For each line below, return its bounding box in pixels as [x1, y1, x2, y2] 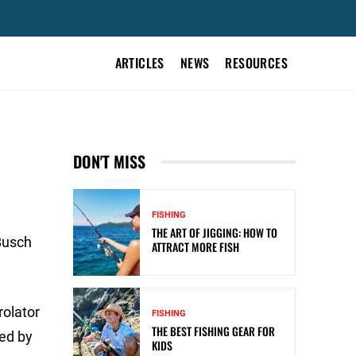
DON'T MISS [73, 149, 145, 173]
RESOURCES [225, 53, 288, 72]
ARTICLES [114, 53, 164, 72]
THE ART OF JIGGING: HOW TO [152, 224, 277, 242]
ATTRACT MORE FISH [152, 238, 239, 256]
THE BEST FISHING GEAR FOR [152, 323, 275, 340]
